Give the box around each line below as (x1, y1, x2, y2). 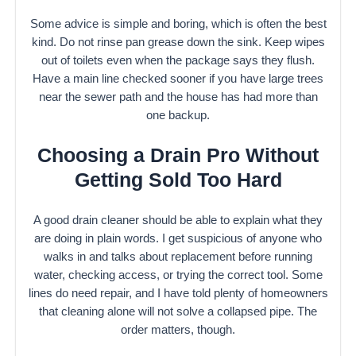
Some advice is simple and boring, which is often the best (29, 17, 327, 30)
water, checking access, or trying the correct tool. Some (33, 268, 323, 281)
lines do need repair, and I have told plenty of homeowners (28, 286, 328, 300)
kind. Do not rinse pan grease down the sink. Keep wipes (31, 35, 325, 48)
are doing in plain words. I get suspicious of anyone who (34, 231, 322, 245)
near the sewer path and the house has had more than (38, 90, 318, 103)
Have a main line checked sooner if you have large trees (33, 72, 323, 85)
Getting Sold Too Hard (74, 168, 282, 192)
